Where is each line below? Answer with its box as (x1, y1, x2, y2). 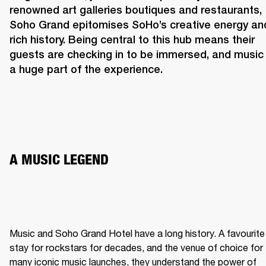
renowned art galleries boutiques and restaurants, (9, 4, 262, 17)
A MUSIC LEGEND (9, 151, 112, 169)
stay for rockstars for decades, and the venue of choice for (9, 241, 263, 253)
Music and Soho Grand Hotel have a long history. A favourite (9, 227, 265, 239)
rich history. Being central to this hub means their (9, 33, 255, 46)
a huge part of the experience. (9, 63, 166, 76)
